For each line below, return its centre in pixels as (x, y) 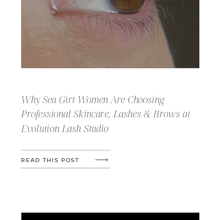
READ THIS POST (50, 160)
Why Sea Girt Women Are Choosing (93, 99)
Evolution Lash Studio (65, 128)
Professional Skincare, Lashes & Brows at (106, 114)
